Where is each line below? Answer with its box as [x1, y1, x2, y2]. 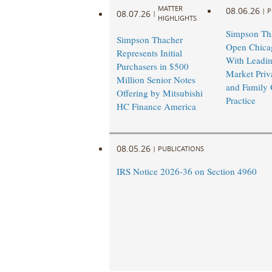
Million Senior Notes [116, 73, 195, 86]
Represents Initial [116, 47, 182, 59]
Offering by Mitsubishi [116, 87, 203, 100]
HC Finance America [116, 100, 196, 113]
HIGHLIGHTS [157, 13, 197, 23]
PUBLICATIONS [157, 143, 204, 153]
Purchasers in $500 [116, 60, 189, 73]
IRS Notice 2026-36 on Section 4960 [116, 165, 257, 178]
